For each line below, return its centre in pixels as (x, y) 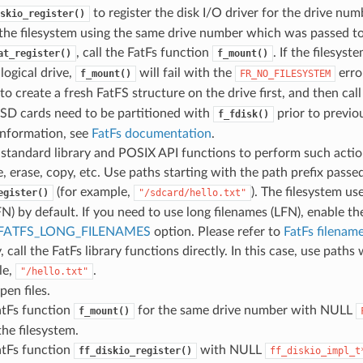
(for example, (93, 192)
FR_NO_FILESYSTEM (285, 73)
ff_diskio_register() (135, 350)
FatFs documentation (151, 133)
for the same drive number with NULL (245, 310)
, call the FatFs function (144, 52)
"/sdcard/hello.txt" (192, 192)
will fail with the (185, 73)
